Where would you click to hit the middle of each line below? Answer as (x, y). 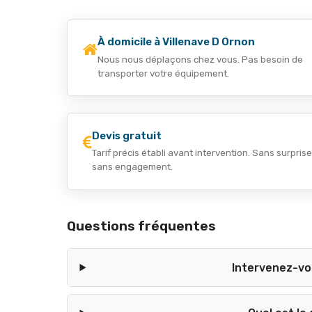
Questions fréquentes (141, 226)
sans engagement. (133, 167)
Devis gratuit (127, 135)
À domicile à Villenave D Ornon (177, 42)
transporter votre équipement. (164, 73)
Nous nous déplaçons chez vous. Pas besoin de (201, 59)
